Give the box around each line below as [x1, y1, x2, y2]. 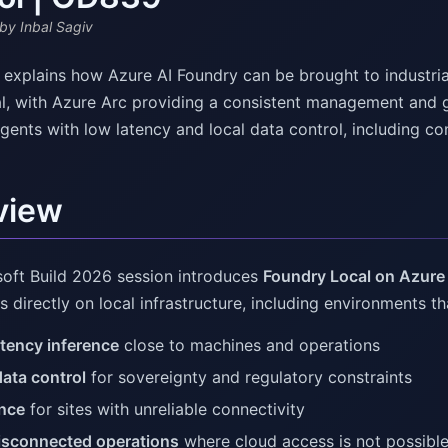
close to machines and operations [119, 335, 380, 356]
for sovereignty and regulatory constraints [86, 367, 412, 388]
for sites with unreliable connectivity [25, 399, 305, 420]
